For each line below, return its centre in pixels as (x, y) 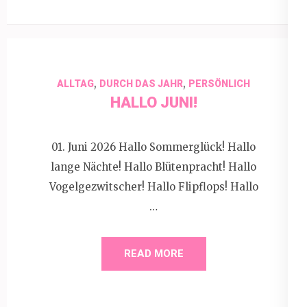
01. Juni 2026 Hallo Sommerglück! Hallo (153, 147)
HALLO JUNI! (153, 102)
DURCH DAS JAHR (141, 83)
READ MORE (153, 254)
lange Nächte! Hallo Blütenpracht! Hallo (153, 167)
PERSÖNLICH (219, 83)
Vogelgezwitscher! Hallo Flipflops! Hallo (153, 187)
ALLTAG (75, 83)
